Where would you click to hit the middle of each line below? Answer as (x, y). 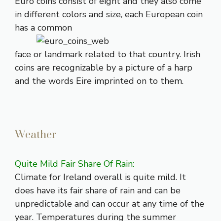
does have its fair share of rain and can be (98, 191)
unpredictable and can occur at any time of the (110, 204)
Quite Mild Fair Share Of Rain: (74, 164)
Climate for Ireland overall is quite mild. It (100, 177)
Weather (36, 135)
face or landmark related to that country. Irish (108, 55)
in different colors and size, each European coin (109, 15)
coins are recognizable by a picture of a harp (104, 68)
